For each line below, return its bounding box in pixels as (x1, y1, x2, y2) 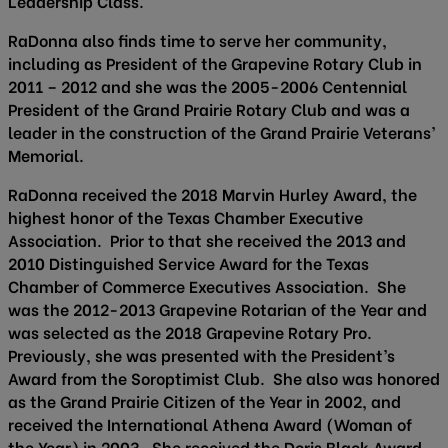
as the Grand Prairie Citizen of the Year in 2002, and (8, 389, 401, 412)
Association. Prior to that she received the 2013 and (8, 228, 406, 251)
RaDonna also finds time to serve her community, (8, 28, 387, 51)
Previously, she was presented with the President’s (8, 343, 395, 366)
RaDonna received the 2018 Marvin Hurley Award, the (8, 182, 417, 205)
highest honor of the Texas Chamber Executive (8, 205, 363, 228)
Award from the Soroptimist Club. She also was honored (8, 366, 440, 389)
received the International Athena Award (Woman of (8, 412, 412, 435)
